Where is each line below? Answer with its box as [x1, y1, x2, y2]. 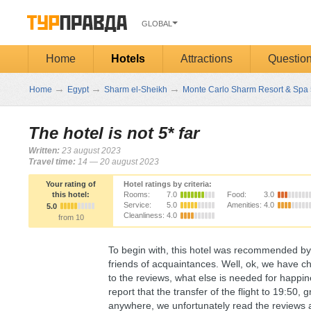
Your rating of [46, 180, 96, 188]
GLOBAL [141, 19, 172, 28]
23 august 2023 [60, 146, 121, 155]
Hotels [110, 53, 145, 65]
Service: [124, 201, 151, 209]
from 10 [58, 213, 84, 221]
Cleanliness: [124, 211, 165, 219]
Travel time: [28, 157, 76, 167]
